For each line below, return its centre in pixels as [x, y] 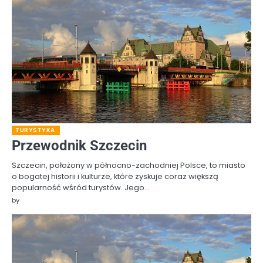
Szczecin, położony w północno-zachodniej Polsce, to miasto [129, 166]
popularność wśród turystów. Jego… [81, 188]
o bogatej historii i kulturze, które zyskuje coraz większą [115, 177]
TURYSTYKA [35, 130]
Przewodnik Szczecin [79, 146]
